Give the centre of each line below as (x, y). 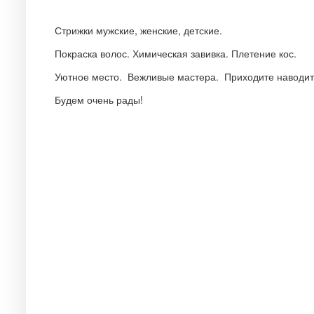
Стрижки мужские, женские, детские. (138, 30)
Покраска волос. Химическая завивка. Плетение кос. (176, 54)
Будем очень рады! (99, 100)
